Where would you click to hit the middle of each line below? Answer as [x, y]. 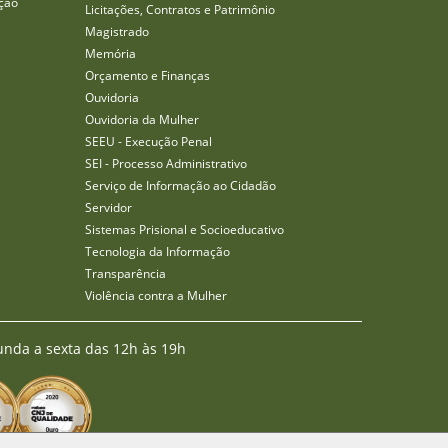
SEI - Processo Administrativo [166, 163]
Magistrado [117, 31]
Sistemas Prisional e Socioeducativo [184, 229]
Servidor [108, 207]
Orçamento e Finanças [147, 75]
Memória [110, 53]
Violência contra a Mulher [156, 295]
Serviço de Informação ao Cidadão [180, 185]
